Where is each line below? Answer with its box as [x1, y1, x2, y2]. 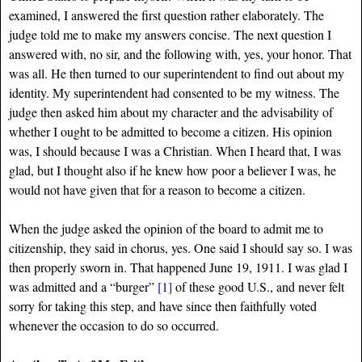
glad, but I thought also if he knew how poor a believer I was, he [9, 161, 336, 179]
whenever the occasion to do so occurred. [9, 316, 219, 334]
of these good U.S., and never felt [172, 277, 344, 295]
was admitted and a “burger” [9, 277, 158, 295]
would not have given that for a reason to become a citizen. [9, 180, 305, 198]
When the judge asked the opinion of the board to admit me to [9, 219, 323, 237]
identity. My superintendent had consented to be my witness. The [9, 83, 339, 101]
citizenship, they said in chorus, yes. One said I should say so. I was [9, 238, 352, 256]
